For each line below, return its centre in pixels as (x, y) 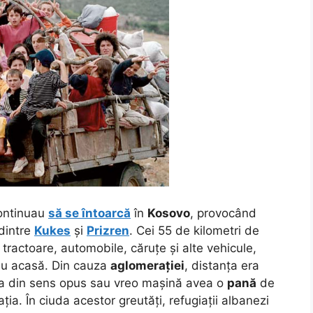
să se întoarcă (89, 213)
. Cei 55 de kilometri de (194, 230)
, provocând (223, 213)
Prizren (108, 230)
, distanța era (222, 265)
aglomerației (147, 265)
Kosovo (169, 213)
